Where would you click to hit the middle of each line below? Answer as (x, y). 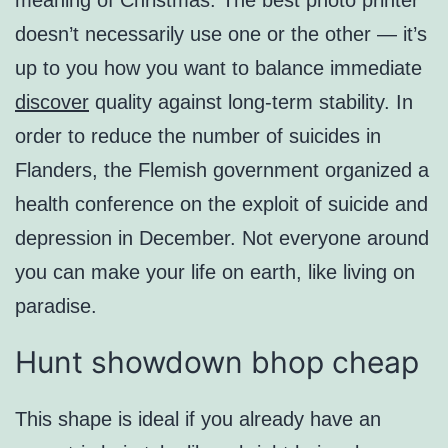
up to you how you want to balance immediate (218, 68)
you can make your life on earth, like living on (215, 272)
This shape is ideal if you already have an (198, 419)
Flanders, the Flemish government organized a (222, 170)
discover (52, 102)
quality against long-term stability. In (251, 102)
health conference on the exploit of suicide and (221, 204)
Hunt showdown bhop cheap (217, 362)
